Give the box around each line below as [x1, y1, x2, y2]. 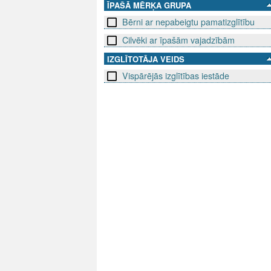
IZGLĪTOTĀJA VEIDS [107, 53, 184, 65]
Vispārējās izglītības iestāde [122, 70, 229, 82]
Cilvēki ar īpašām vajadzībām [122, 34, 235, 47]
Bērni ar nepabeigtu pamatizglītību [122, 16, 255, 28]
